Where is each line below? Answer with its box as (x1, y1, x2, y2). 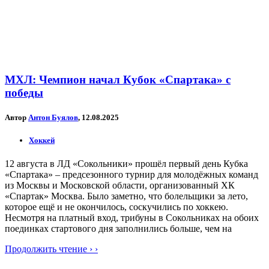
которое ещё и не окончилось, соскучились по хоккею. (5, 202, 228, 213)
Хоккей (29, 136, 55, 145)
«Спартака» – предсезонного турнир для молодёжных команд (5, 169, 258, 180)
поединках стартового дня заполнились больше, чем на (5, 223, 232, 234)
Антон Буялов (28, 112, 78, 122)
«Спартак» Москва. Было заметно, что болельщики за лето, (5, 191, 248, 202)
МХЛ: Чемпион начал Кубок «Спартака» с (5, 73, 231, 86)
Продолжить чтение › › (5, 244, 98, 255)
